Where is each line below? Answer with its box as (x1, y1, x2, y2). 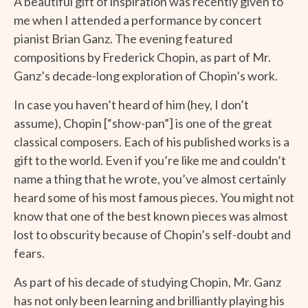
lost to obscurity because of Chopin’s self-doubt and (14, 226, 291, 242)
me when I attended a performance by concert (14, 12, 262, 27)
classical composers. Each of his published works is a (14, 133, 289, 149)
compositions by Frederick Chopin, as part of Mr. (14, 49, 271, 65)
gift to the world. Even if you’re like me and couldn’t (14, 152, 286, 168)
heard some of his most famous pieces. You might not (14, 189, 294, 205)
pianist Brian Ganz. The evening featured (14, 30, 232, 46)
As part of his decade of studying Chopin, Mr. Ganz (14, 274, 281, 289)
